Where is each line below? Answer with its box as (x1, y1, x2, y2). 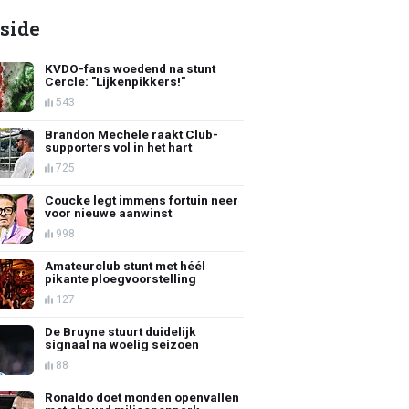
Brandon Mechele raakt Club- (45, 126, 219, 142)
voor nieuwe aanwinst (45, 204, 173, 220)
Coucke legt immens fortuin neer (45, 192, 239, 207)
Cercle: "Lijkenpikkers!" (45, 73, 186, 89)
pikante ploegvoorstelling (45, 270, 197, 286)
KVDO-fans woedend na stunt (45, 60, 216, 76)
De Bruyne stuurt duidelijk (45, 323, 197, 339)
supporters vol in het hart (45, 139, 193, 154)
